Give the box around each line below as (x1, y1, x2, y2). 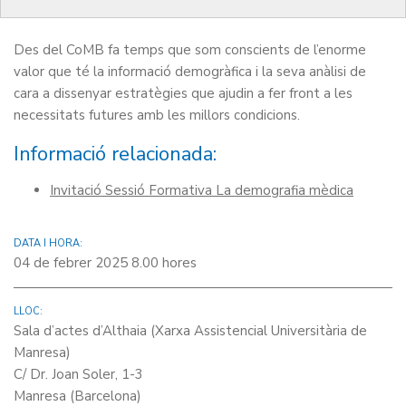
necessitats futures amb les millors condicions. (14, 106, 300, 124)
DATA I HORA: (14, 237, 82, 250)
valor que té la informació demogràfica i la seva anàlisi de (14, 63, 366, 81)
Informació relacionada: (14, 140, 217, 168)
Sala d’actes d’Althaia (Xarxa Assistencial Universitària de (14, 322, 367, 340)
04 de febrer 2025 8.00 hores (14, 254, 197, 272)
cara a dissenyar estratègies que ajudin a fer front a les (14, 84, 353, 102)
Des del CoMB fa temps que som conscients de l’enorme (14, 41, 366, 59)
